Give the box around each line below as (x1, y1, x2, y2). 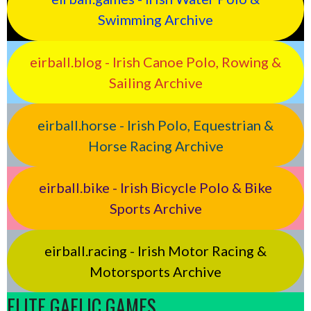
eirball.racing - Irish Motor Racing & (44, 242, 267, 259)
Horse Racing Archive (87, 137, 224, 154)
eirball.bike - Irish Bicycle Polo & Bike (39, 179, 272, 196)
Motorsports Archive (90, 262, 221, 280)
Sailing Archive (108, 74, 203, 91)
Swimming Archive (98, 11, 213, 28)
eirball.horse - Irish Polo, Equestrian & (37, 116, 274, 133)
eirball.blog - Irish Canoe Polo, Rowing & (30, 53, 281, 70)
